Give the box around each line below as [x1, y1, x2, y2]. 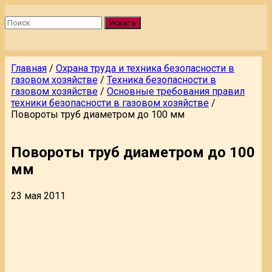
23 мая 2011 [11, 189, 66, 202]
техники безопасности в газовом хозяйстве [11, 97, 209, 109]
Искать [109, 18, 136, 27]
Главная [11, 63, 47, 74]
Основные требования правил [107, 86, 245, 97]
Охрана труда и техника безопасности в [56, 63, 234, 74]
